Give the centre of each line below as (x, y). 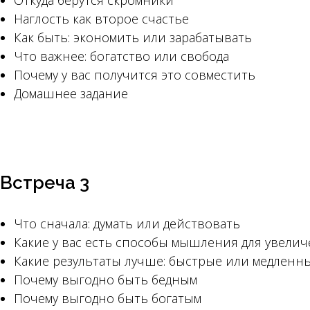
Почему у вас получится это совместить (135, 75)
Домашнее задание (71, 93)
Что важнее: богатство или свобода (121, 56)
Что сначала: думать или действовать (127, 224)
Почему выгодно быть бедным (106, 280)
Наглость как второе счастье (101, 19)
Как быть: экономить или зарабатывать (133, 37)
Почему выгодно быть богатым (108, 298)
